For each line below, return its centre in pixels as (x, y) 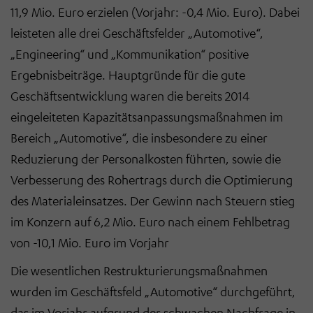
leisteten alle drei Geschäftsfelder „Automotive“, (137, 32)
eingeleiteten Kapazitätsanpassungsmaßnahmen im (147, 116)
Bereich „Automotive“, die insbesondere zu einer (139, 137)
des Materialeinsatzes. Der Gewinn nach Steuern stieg (153, 200)
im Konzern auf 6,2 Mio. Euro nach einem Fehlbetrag (150, 221)
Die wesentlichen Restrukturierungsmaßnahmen (139, 270)
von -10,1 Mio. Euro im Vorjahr (90, 242)
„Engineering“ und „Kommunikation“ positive (130, 53)
